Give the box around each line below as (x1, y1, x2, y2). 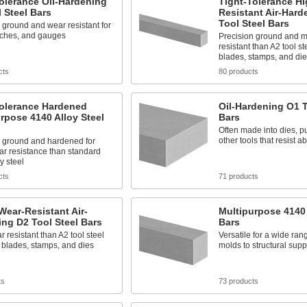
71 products (218, 172, 258, 180)
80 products (218, 67, 258, 75)
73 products (218, 277, 258, 285)
